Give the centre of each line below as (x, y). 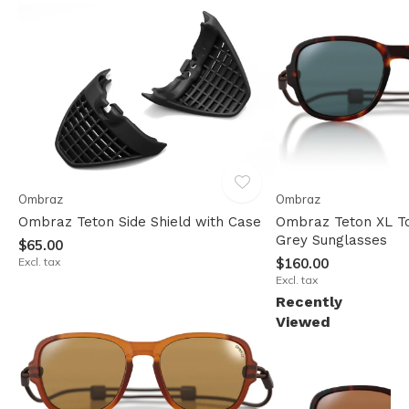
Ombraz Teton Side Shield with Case (140, 221)
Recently (309, 301)
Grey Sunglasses (332, 240)
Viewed (304, 321)
